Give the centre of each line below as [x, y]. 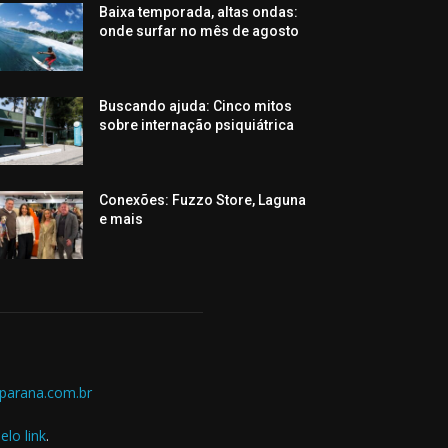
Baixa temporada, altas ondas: [199, 12]
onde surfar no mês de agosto [199, 31]
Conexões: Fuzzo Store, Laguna [203, 200]
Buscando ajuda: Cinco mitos [196, 106]
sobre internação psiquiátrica [197, 125]
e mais [121, 219]
